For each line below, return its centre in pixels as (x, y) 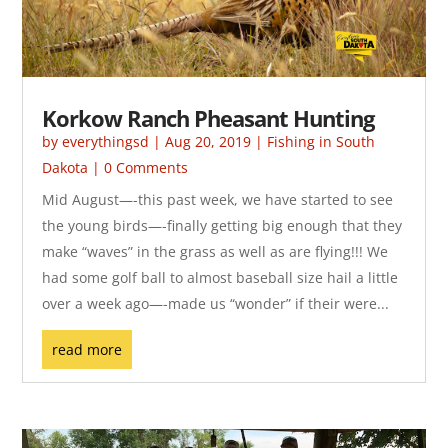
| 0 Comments (138, 167)
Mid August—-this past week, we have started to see (218, 199)
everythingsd (106, 141)
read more (87, 349)
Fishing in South (321, 141)
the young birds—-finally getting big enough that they (222, 225)
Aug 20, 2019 (208, 141)
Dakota (65, 167)
